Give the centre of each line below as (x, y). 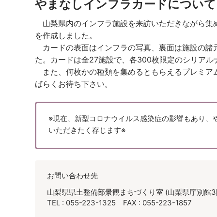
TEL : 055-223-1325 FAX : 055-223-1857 (119, 202)
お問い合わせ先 (72, 175)
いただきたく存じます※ (87, 130)
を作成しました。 (66, 35)
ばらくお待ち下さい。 (74, 84)
